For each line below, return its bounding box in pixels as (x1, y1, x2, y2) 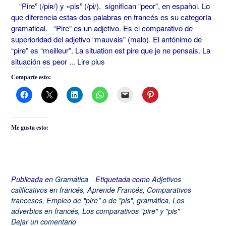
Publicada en (11, 174, 55, 184)
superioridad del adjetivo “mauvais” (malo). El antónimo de (11, 34, 202, 45)
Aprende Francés (87, 184, 143, 195)
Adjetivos (152, 174, 181, 184)
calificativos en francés (11, 184, 83, 195)
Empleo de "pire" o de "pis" (46, 195, 133, 205)
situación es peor (11, 56, 69, 67)
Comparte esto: (11, 73, 51, 82)
